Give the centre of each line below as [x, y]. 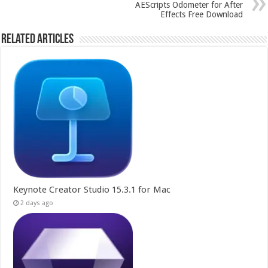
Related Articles [38, 40]
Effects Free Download [201, 15]
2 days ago [37, 203]
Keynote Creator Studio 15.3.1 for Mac [92, 190]
